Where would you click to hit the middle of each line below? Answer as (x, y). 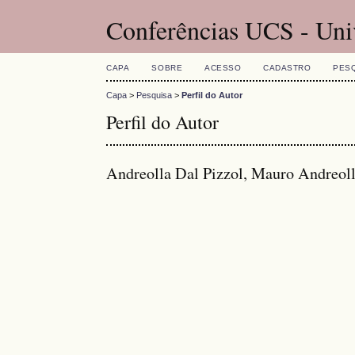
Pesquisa (155, 95)
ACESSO (223, 68)
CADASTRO (287, 68)
